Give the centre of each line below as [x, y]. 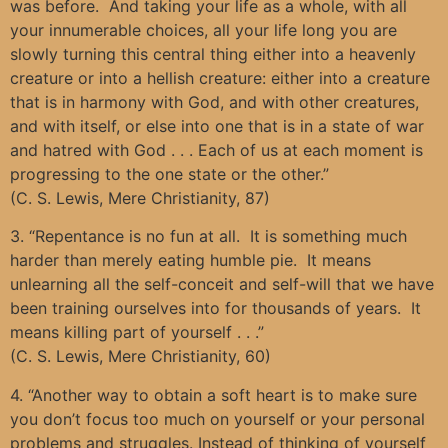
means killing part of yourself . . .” [137, 332]
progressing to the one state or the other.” [169, 173]
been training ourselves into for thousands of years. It [215, 308]
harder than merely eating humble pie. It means [190, 260]
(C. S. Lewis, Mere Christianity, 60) [140, 356]
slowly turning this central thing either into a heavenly [213, 53]
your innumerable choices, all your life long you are [203, 29]
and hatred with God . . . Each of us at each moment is [216, 149]
